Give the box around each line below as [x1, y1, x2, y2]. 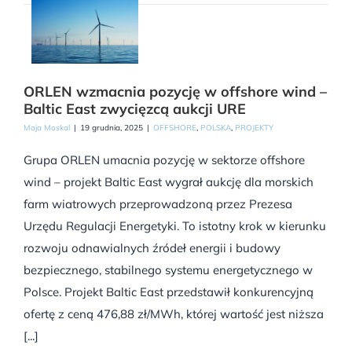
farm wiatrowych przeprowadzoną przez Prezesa [24, 196, 292, 212]
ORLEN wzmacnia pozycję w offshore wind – [24, 82, 327, 101]
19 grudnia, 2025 [80, 123, 143, 134]
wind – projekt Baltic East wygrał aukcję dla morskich [24, 174, 313, 190]
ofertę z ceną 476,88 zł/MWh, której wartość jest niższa [24, 306, 324, 322]
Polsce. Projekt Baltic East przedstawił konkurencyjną [24, 284, 313, 300]
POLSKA [200, 123, 231, 134]
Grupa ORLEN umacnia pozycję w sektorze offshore [24, 152, 305, 168]
